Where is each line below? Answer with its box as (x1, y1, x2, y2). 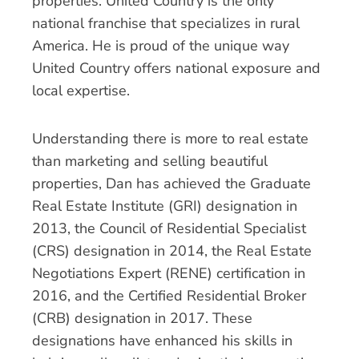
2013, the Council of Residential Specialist (32, 218, 306, 238)
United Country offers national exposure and (32, 58, 321, 78)
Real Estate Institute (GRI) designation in (32, 196, 297, 216)
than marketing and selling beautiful (32, 151, 268, 171)
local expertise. (32, 81, 130, 100)
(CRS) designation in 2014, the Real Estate (32, 240, 312, 260)
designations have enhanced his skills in (32, 330, 292, 350)
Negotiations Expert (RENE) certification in (32, 263, 305, 283)
